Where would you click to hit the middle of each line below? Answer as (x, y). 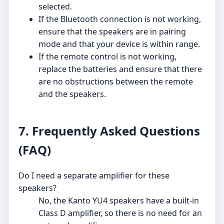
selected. (55, 7)
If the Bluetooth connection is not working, (120, 19)
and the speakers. (72, 94)
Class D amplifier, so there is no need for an (120, 213)
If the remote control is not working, (107, 57)
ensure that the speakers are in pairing (112, 32)
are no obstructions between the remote (116, 82)
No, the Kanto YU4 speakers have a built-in (119, 200)
